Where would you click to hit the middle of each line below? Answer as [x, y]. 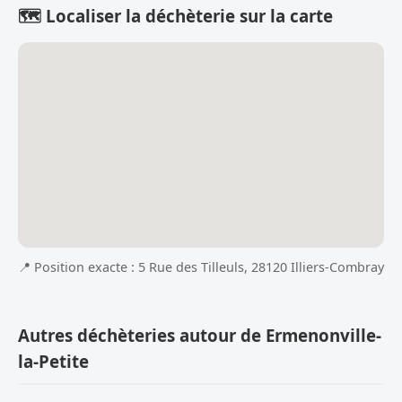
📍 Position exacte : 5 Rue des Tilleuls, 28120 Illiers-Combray [201, 267]
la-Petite [53, 362]
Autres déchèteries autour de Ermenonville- [200, 336]
